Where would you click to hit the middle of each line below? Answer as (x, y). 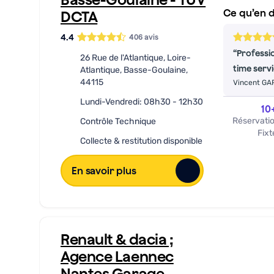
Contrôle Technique (118, 121)
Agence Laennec (117, 256)
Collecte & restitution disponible (141, 141)
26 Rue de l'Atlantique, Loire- (135, 58)
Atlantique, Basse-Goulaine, (134, 70)
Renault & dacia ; (117, 239)
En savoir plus (104, 171)
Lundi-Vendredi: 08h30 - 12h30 (142, 102)
